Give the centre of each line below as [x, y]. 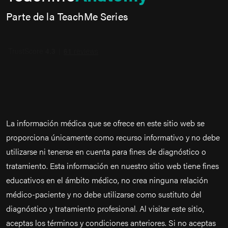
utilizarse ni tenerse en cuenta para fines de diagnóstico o [106, 151]
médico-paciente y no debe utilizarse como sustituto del [104, 194]
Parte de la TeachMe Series [67, 16]
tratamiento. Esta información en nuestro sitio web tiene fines [112, 166]
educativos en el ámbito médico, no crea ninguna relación [107, 180]
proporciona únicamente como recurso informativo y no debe [113, 137]
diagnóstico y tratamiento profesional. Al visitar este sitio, [105, 208]
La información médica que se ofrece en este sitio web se [105, 123]
